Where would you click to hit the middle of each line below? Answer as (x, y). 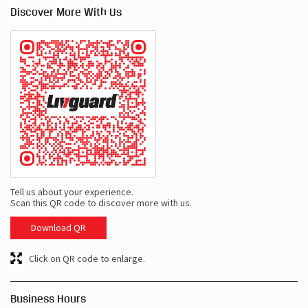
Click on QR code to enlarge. (87, 258)
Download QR (58, 227)
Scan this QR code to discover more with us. (101, 202)
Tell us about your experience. (72, 191)
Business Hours (48, 298)
